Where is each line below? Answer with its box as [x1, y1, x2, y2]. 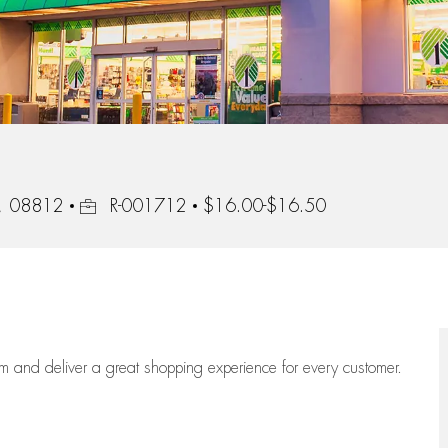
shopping [144, 360, 208, 377]
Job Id [79, 196, 119, 215]
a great [92, 360, 144, 377]
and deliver [14, 360, 92, 377]
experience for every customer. [208, 360, 402, 377]
